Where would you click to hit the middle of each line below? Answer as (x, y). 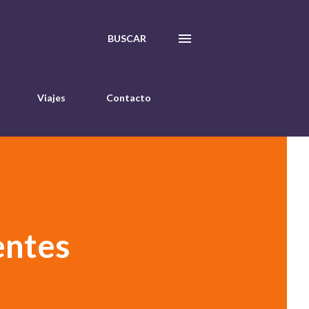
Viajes (51, 98)
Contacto (129, 98)
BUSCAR (127, 38)
